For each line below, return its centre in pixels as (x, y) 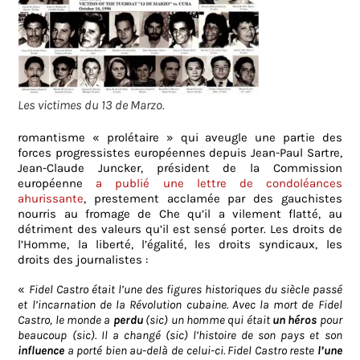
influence (41, 351)
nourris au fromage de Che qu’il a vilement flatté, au (180, 214)
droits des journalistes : (83, 260)
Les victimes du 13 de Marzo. (92, 105)
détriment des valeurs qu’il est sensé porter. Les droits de (180, 229)
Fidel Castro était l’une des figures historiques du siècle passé (186, 290)
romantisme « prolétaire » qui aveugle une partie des (180, 138)
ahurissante (51, 199)
